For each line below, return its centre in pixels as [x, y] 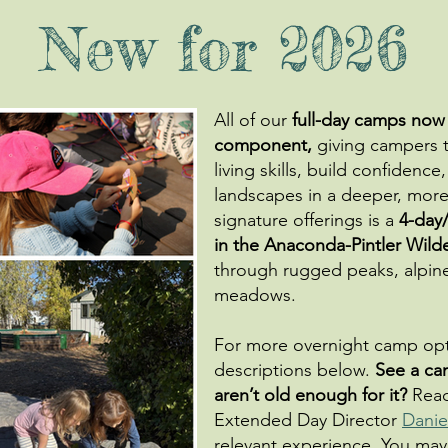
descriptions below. [294, 370]
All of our [253, 120]
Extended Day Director [308, 420]
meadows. [255, 295]
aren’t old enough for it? [313, 395]
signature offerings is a [306, 220]
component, [263, 145]
